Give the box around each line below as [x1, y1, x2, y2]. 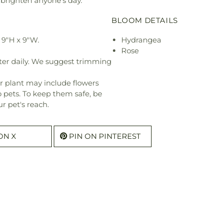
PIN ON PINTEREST [69, 131, 141, 141]
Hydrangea [121, 35, 161, 44]
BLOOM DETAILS [111, 15, 178, 25]
